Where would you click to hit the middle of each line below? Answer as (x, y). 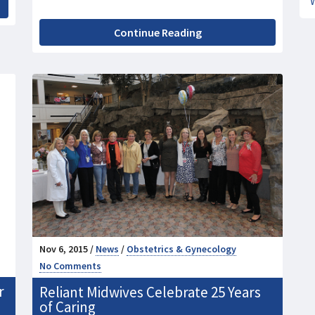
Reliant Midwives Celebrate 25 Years (150, 292)
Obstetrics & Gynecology (181, 249)
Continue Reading (157, 33)
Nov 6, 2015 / (67, 249)
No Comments (70, 266)
